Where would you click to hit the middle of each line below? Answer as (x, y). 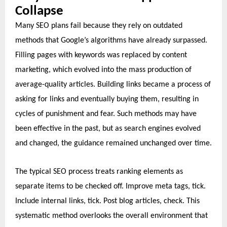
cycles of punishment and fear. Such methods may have (106, 114)
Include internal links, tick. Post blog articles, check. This (107, 201)
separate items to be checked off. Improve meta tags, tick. (110, 187)
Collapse (39, 12)
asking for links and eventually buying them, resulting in (107, 100)
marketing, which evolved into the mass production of (103, 70)
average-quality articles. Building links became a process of (113, 85)
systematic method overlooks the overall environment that (111, 216)
